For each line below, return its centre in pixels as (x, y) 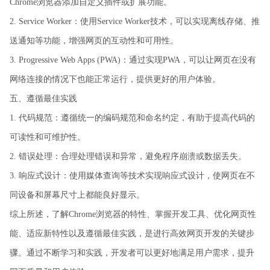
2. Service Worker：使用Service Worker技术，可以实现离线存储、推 (135, 21)
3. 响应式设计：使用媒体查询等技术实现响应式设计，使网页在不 (132, 175)
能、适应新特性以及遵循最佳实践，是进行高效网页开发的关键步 (132, 233)
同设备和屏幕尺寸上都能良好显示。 (77, 195)
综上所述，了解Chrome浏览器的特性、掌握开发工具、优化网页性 (133, 214)
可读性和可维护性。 (48, 137)
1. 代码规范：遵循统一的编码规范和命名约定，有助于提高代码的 (132, 118)
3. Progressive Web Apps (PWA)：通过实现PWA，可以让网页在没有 (133, 60)
